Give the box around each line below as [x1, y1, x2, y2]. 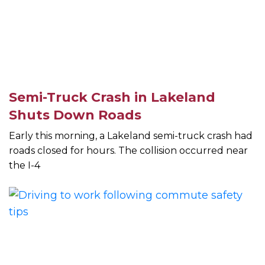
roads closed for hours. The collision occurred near [9, 145, 248, 157]
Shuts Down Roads [9, 107, 141, 124]
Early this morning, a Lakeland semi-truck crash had [9, 130, 253, 142]
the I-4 [9, 160, 40, 172]
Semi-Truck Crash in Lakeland [9, 89, 215, 106]
